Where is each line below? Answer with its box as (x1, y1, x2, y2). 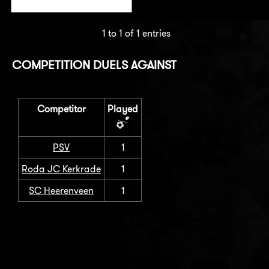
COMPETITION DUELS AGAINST (12, 57, 177, 73)
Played (107, 103, 138, 115)
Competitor (37, 103, 86, 115)
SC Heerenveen (29, 185, 94, 197)
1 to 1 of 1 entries (102, 27, 171, 39)
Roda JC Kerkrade (22, 163, 101, 175)
